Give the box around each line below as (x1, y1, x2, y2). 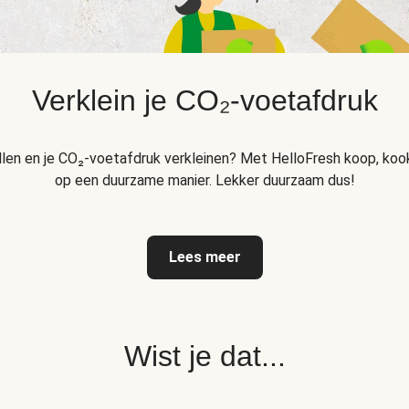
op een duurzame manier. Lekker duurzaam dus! (54, 172, 355, 189)
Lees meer (168, 248, 241, 266)
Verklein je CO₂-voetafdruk (31, 84, 378, 117)
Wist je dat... (123, 340, 286, 372)
